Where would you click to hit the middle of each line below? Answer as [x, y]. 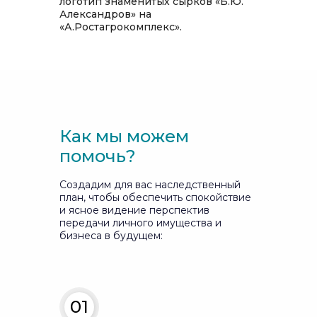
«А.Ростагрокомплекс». [121, 27]
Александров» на [105, 14]
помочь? [98, 156]
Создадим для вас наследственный [150, 185]
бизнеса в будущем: [111, 236]
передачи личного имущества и [140, 223]
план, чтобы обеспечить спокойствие [155, 197]
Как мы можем [124, 136]
